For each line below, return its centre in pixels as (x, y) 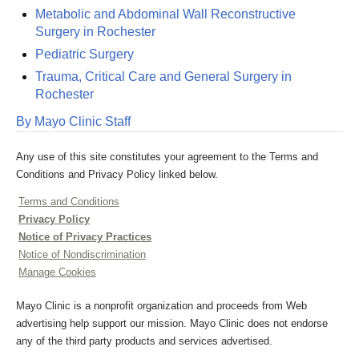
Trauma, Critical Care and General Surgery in (163, 77)
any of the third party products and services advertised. (144, 341)
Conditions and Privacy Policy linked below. (117, 174)
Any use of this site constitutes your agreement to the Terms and (167, 157)
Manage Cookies (57, 272)
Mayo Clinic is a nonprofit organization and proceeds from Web (161, 306)
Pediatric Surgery (85, 54)
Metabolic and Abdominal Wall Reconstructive (165, 14)
